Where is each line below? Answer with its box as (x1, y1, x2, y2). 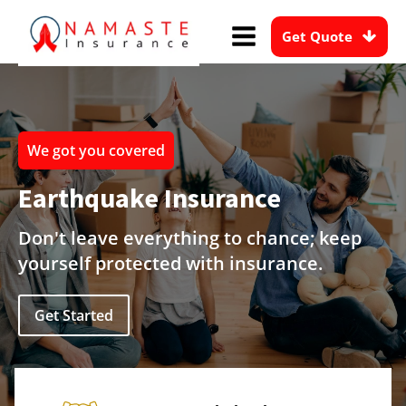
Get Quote (282, 26, 353, 45)
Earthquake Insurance (18, 180, 281, 215)
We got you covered (27, 140, 165, 160)
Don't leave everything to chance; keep (18, 226, 362, 250)
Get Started (34, 305, 113, 325)
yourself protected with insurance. (18, 251, 323, 275)
